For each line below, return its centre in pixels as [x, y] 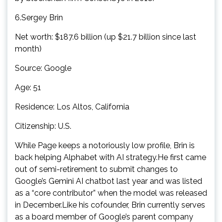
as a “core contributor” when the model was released [111, 193]
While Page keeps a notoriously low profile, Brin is [105, 145]
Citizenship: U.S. [43, 126]
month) [28, 49]
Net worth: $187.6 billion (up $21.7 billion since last [106, 37]
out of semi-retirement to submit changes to [96, 169]
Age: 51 [28, 87]
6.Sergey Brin [39, 17]
